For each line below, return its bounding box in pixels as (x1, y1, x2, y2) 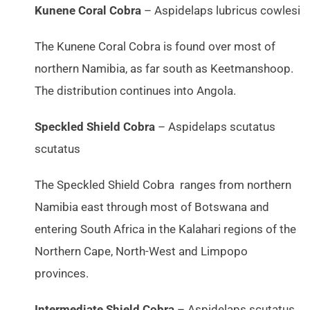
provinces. (35, 267, 89, 281)
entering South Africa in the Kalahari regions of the (35, 223, 296, 237)
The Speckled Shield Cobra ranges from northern (35, 179, 291, 192)
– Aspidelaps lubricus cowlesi (141, 4, 300, 18)
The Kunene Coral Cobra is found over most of (35, 40, 275, 54)
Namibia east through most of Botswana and (35, 201, 269, 215)
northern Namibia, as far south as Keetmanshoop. (35, 62, 293, 76)
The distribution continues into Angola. (35, 84, 236, 98)
